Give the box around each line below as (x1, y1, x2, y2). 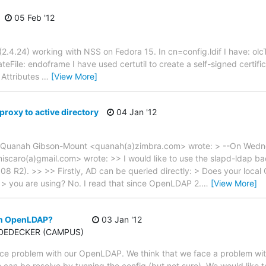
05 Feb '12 (12, 12, 55, 23)
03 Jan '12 (99, 214, 142, 224)
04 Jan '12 (114, 107, 157, 118)
